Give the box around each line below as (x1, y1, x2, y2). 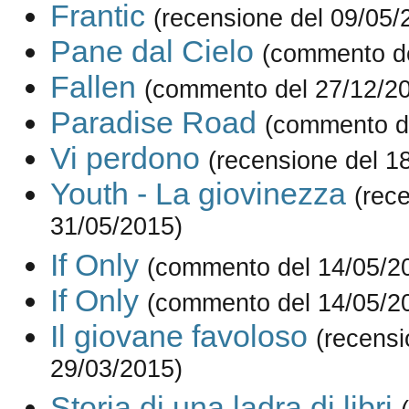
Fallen (49, 69, 136, 105)
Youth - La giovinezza (49, 176, 346, 212)
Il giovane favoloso (49, 319, 308, 354)
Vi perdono (49, 141, 200, 176)
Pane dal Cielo (49, 34, 254, 69)
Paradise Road (49, 105, 257, 141)
